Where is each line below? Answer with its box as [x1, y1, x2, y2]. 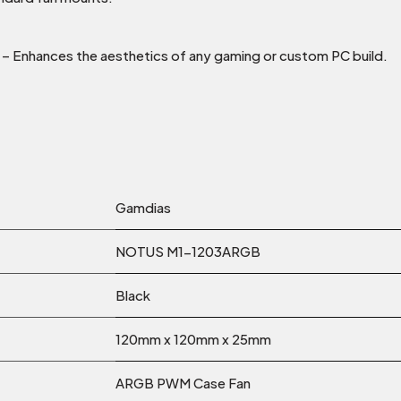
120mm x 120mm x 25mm [115, 330, 271, 348]
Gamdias [115, 199, 174, 217]
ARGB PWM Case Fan [115, 374, 251, 392]
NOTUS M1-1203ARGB [115, 243, 260, 260]
